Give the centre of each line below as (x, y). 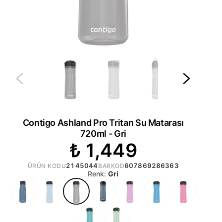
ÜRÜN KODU (47, 166)
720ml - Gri (103, 133)
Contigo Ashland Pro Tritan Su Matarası (103, 122)
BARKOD (111, 166)
